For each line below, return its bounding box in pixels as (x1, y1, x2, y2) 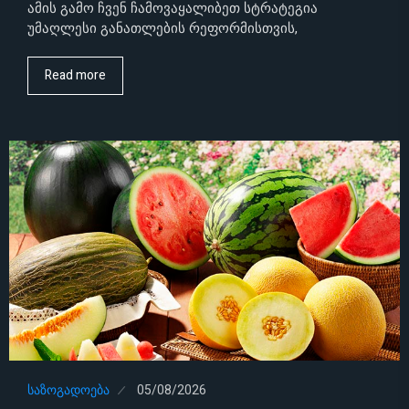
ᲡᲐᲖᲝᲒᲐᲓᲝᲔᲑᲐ (27, 380, 110, 400)
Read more (45, 66, 106, 86)
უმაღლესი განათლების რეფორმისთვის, (27, 18, 298, 39)
